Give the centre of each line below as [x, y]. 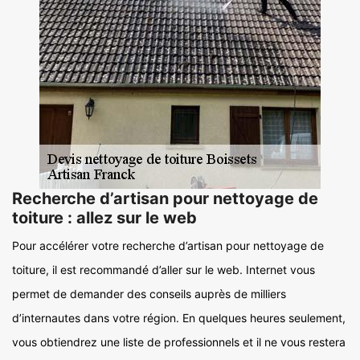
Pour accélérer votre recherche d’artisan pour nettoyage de [168, 245]
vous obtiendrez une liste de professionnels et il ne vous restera [179, 342]
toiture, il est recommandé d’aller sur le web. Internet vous [164, 270]
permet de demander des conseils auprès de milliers [149, 294]
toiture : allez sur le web [104, 218]
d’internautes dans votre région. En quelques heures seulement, [179, 318]
